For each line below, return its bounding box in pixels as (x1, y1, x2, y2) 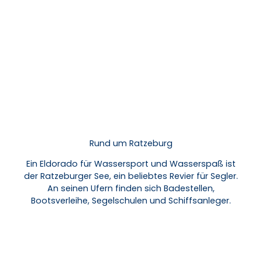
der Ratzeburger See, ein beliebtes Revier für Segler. (23, 170, 238, 182)
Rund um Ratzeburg (89, 137, 173, 150)
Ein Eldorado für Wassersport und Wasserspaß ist (26, 158, 236, 170)
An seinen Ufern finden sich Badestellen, (47, 182, 215, 195)
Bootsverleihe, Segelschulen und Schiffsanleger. (30, 195, 231, 207)
